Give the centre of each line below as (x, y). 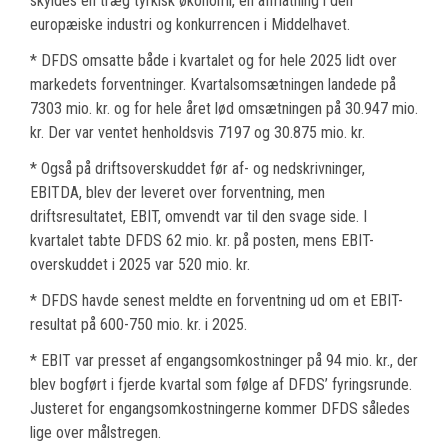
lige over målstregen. (95, 433)
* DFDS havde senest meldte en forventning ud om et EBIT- (216, 301)
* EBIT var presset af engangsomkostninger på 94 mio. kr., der (224, 361)
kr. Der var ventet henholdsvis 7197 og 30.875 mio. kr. (197, 133)
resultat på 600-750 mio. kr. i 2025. (138, 325)
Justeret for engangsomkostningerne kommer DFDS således (220, 409)
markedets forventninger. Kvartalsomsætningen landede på (213, 85)
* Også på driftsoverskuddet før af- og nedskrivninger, (197, 169)
